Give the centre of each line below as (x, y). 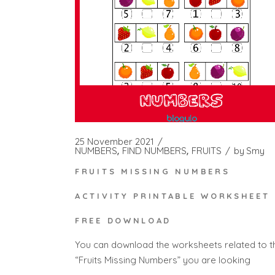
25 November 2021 (114, 141)
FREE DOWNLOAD (123, 221)
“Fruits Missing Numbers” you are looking (163, 260)
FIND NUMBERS (154, 150)
